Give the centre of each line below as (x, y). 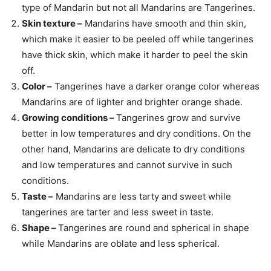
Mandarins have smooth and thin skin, (164, 23)
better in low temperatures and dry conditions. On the (136, 133)
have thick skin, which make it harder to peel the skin (135, 54)
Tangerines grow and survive (178, 117)
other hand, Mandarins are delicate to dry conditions (133, 149)
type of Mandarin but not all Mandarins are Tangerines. (141, 7)
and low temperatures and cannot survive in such (127, 165)
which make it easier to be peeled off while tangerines (138, 39)
